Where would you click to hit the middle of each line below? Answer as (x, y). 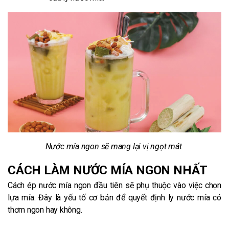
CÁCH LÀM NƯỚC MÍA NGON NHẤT (108, 170)
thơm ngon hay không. (45, 210)
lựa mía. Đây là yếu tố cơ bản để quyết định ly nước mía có (114, 197)
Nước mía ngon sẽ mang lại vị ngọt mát (114, 146)
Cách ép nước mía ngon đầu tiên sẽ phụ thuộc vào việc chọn (114, 185)
